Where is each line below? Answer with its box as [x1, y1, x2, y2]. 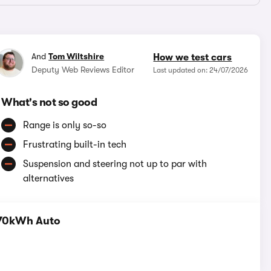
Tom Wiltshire [48, 51, 105, 62]
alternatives [23, 173, 74, 184]
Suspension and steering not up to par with [23, 158, 207, 170]
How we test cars [153, 52, 232, 64]
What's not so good [1, 96, 97, 109]
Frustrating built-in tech [23, 139, 127, 151]
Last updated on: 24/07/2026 [153, 66, 249, 75]
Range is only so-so [23, 120, 107, 131]
